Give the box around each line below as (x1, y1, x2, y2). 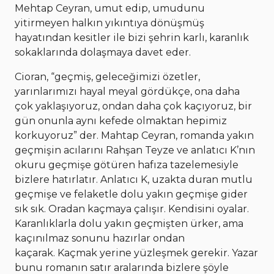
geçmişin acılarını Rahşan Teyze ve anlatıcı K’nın (15, 144, 255, 156)
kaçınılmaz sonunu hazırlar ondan (15, 232, 185, 244)
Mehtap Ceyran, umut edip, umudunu (15, 2, 205, 14)
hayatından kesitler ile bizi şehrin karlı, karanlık (15, 31, 249, 43)
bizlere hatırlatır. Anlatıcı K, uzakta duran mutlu (15, 173, 253, 185)
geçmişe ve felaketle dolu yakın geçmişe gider (15, 188, 248, 200)
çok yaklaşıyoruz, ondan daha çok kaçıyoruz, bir (15, 100, 252, 112)
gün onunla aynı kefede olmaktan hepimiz (15, 114, 227, 127)
